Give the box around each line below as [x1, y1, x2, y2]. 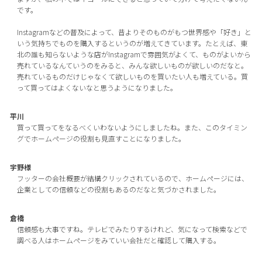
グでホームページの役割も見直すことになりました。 [16, 133, 185, 144]
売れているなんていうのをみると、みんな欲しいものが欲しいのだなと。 [16, 60, 248, 71]
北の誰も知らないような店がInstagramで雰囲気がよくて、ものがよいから [16, 49, 251, 60]
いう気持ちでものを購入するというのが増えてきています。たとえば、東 [16, 38, 247, 49]
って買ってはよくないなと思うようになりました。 [16, 82, 177, 93]
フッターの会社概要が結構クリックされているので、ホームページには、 [16, 173, 249, 184]
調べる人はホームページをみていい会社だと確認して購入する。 [16, 235, 220, 246]
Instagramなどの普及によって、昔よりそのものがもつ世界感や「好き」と [16, 27, 251, 37]
